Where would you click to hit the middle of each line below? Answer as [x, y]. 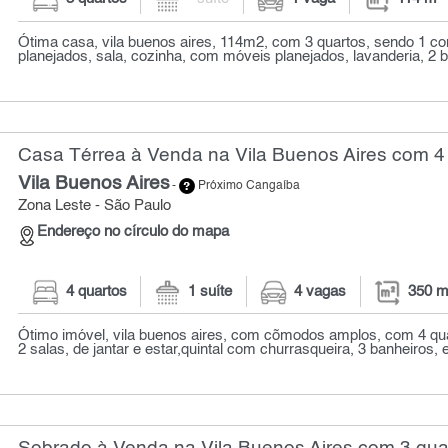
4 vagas [320, 291]
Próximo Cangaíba [248, 186]
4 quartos [96, 291]
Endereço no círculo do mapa [133, 231]
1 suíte [210, 291]
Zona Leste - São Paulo [95, 206]
